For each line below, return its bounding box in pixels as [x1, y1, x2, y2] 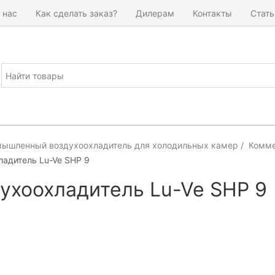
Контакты [193, 7, 232, 18]
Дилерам [136, 7, 174, 18]
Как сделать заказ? [36, 7, 117, 18]
